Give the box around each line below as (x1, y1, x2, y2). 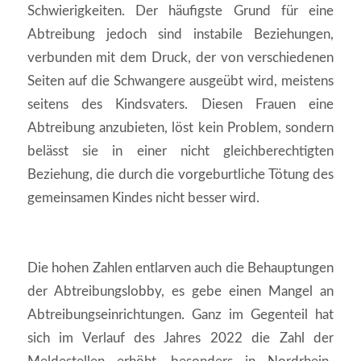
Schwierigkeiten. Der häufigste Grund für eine (27, 3, 334, 18)
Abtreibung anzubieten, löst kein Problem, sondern (27, 120, 334, 135)
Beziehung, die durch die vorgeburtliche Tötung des (27, 167, 334, 181)
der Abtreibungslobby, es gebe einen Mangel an (27, 284, 334, 298)
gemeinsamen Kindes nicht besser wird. (27, 190, 259, 205)
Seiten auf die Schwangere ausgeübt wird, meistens (27, 73, 334, 88)
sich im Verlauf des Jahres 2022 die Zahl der (27, 330, 334, 345)
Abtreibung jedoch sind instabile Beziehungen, (27, 27, 334, 41)
